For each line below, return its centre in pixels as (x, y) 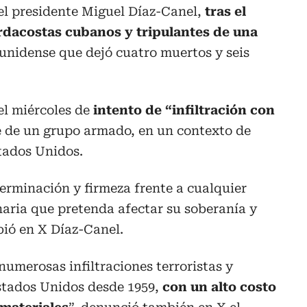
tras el (225, 11)
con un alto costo (219, 286)
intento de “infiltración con (184, 110)
